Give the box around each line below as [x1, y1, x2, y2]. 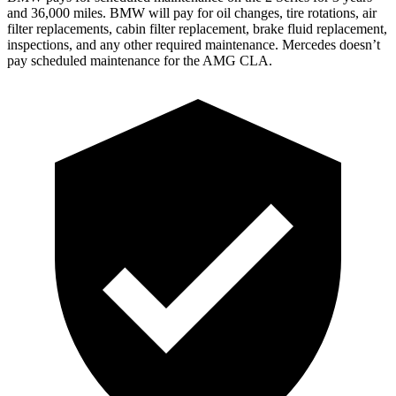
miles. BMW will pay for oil [70, 4, 234, 20]
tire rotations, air [283, 4, 377, 20]
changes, [234, 4, 283, 20]
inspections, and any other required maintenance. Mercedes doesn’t [7, 36, 380, 52]
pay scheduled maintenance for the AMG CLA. [7, 52, 272, 68]
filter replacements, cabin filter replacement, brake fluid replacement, [7, 20, 387, 36]
